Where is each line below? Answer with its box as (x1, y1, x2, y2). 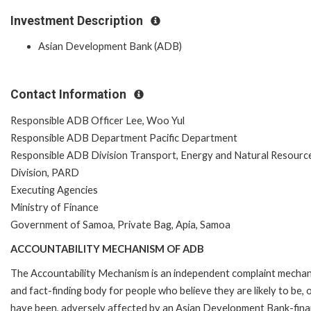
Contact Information (10, 87, 129, 102)
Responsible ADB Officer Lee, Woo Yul (10, 114, 185, 126)
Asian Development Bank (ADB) (38, 40, 182, 53)
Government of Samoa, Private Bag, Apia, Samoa (10, 218, 230, 230)
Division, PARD (10, 166, 79, 178)
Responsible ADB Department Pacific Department (10, 131, 237, 144)
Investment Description (10, 13, 146, 28)
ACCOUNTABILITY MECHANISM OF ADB (10, 242, 204, 255)
